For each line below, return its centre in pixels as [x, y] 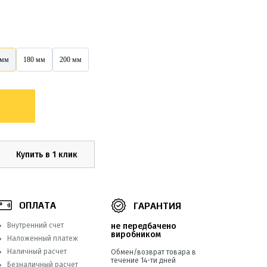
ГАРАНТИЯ [158, 206]
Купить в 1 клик [47, 154]
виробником [136, 235]
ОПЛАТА [37, 205]
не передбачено [144, 226]
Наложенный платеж [42, 238]
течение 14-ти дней [144, 260]
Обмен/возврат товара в [154, 252]
